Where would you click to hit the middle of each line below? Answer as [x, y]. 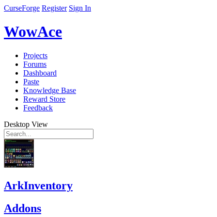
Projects [35, 55]
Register [54, 8]
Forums [35, 64]
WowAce [33, 32]
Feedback [38, 108]
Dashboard [40, 73]
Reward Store [44, 99]
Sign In [80, 8]
